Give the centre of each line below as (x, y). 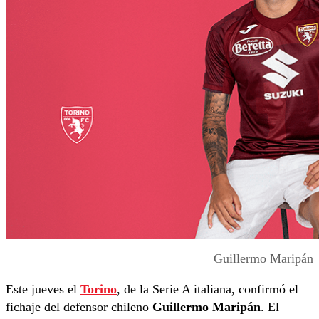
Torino (99, 289)
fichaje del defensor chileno (79, 307)
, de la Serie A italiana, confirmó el (208, 289)
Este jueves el (43, 289)
